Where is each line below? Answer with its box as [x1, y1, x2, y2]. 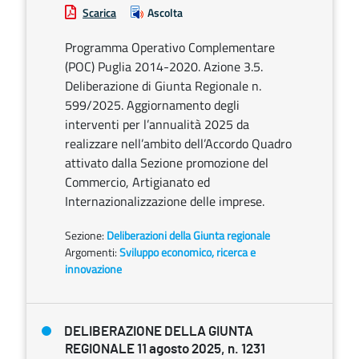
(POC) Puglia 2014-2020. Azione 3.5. [65, 57, 263, 76]
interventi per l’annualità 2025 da [65, 115, 249, 134]
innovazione [65, 260, 122, 277]
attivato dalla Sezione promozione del [65, 153, 268, 172]
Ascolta [147, 4, 183, 21]
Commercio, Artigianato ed [65, 172, 210, 192]
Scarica [83, 4, 116, 21]
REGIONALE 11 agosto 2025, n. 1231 [65, 342, 265, 356]
